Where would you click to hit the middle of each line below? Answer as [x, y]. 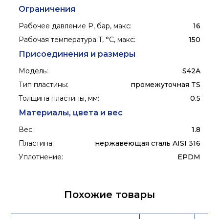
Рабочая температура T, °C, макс [77, 40]
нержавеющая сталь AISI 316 [147, 143]
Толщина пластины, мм [58, 99]
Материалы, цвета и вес [71, 113]
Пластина [36, 143]
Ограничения [47, 9]
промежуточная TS [165, 85]
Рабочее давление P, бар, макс [75, 26]
